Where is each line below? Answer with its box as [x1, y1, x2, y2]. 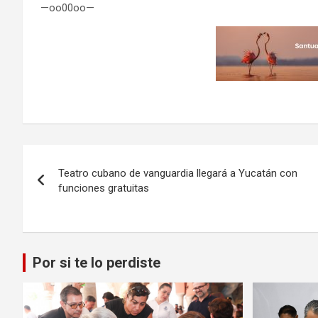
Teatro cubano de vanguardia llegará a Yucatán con [58, 166, 297, 180]
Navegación [22, 144, 141, 172]
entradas [22, 202, 111, 230]
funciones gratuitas [58, 181, 149, 194]
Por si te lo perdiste [33, 253, 160, 271]
